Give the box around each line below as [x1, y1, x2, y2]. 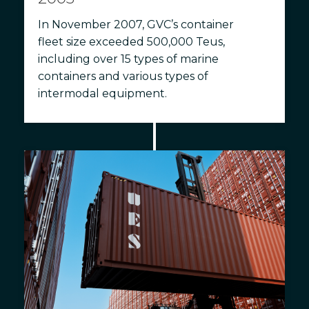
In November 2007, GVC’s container [38, 18, 234, 32]
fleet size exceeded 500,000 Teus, [38, 35, 225, 49]
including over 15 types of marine [38, 52, 219, 66]
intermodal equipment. [38, 87, 167, 101]
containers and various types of [38, 70, 208, 83]
